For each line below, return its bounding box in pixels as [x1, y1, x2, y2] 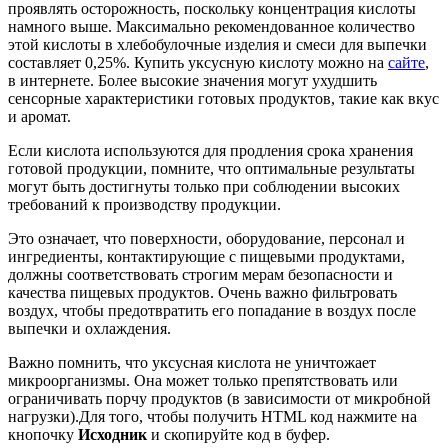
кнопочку [8, 425, 78, 443]
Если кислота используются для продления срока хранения [8, 141, 413, 159]
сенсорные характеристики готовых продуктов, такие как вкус [8, 89, 439, 107]
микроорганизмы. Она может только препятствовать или [8, 371, 398, 389]
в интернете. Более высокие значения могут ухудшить [8, 71, 377, 89]
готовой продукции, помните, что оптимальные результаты [8, 159, 415, 177]
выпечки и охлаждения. [8, 319, 171, 337]
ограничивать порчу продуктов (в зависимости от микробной [8, 389, 431, 407]
